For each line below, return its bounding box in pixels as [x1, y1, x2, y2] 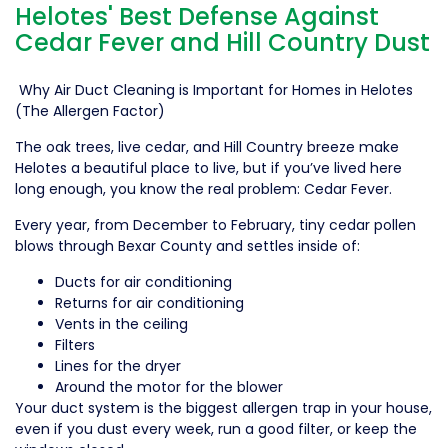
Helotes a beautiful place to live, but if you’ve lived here [15, 157, 402, 178]
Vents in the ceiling [55, 313, 188, 334]
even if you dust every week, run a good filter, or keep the [15, 418, 417, 439]
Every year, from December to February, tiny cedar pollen [15, 214, 416, 235]
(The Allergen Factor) [15, 100, 165, 121]
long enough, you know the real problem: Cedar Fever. [15, 178, 392, 199]
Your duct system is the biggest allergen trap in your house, [15, 397, 432, 418]
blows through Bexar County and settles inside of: [15, 235, 360, 256]
